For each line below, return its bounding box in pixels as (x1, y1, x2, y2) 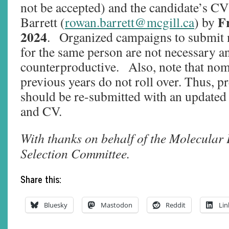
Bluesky (44, 200, 67, 210)
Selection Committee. (20, 145, 130, 162)
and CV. (20, 102, 62, 120)
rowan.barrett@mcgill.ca (65, 13, 194, 31)
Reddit (166, 200, 186, 210)
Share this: (20, 171, 61, 187)
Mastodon (101, 200, 132, 210)
